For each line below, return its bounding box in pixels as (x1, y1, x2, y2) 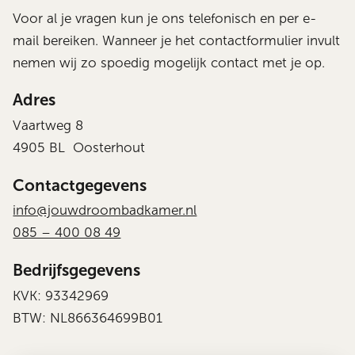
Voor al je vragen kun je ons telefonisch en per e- (13, 10, 317, 26)
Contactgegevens (13, 175, 147, 194)
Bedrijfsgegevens (13, 260, 141, 279)
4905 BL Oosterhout (13, 140, 146, 155)
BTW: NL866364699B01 (13, 310, 163, 326)
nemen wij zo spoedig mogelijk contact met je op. (13, 55, 326, 71)
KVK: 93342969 (13, 288, 109, 303)
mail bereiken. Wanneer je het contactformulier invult (13, 32, 341, 48)
